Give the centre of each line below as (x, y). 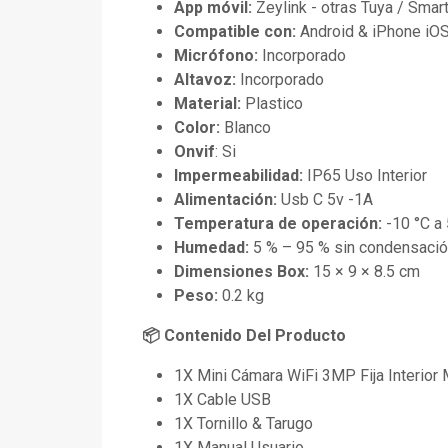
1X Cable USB (222, 400)
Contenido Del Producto (255, 336)
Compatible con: (237, 32)
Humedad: (213, 248)
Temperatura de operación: (278, 224)
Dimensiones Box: (241, 272)
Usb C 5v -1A (325, 200)
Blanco (245, 128)
